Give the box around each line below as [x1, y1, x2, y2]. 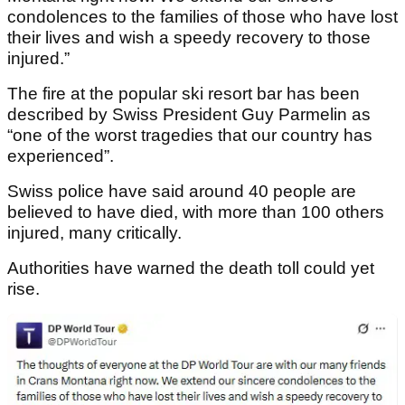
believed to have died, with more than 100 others [7, 202, 384, 222]
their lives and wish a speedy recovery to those [7, 28, 371, 48]
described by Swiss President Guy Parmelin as [7, 105, 371, 125]
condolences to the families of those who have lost [7, 7, 398, 27]
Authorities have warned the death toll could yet [7, 259, 374, 278]
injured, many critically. [7, 223, 186, 243]
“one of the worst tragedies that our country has [7, 126, 372, 146]
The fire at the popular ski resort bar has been [7, 84, 360, 104]
